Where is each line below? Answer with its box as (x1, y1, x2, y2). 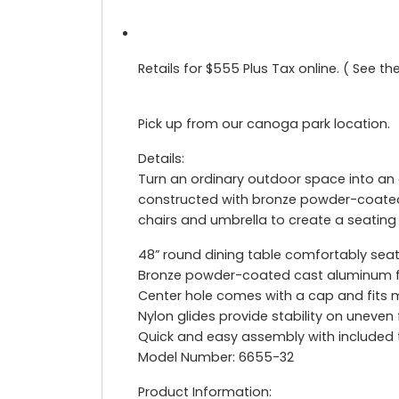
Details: (138, 149, 184, 167)
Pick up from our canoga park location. (138, 114, 390, 133)
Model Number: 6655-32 (138, 347, 294, 366)
